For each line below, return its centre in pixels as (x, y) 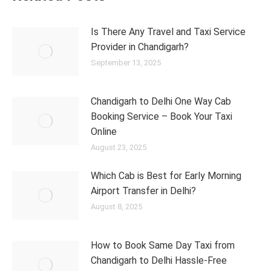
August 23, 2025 (119, 147)
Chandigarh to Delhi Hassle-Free (159, 260)
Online (104, 132)
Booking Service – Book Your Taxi (162, 116)
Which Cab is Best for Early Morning (166, 176)
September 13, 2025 (126, 63)
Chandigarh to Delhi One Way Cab (161, 101)
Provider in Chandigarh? (140, 47)
